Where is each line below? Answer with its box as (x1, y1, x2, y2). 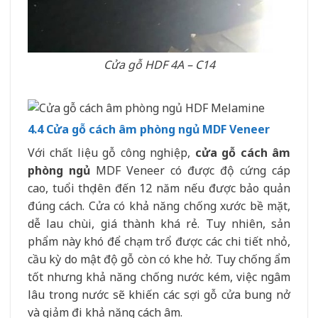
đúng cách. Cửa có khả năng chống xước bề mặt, (28, 197, 290, 214)
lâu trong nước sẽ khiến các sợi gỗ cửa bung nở (28, 286, 290, 302)
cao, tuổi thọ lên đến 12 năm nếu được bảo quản (28, 180, 290, 196)
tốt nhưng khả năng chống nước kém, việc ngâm (28, 268, 290, 285)
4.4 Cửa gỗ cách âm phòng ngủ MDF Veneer (28, 121, 270, 137)
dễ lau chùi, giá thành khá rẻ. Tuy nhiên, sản (28, 215, 290, 231)
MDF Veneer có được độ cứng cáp (96, 162, 290, 178)
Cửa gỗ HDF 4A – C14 (103, 56, 215, 72)
